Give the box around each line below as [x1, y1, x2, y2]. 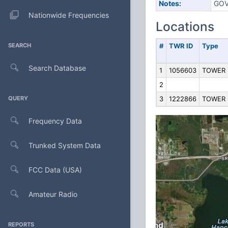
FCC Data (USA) [28, 165, 82, 174]
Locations [156, 19, 214, 34]
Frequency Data [28, 116, 82, 125]
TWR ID [168, 42, 193, 50]
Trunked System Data [28, 140, 101, 150]
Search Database [28, 63, 86, 72]
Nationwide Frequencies [28, 10, 109, 19]
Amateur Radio [28, 189, 77, 198]
